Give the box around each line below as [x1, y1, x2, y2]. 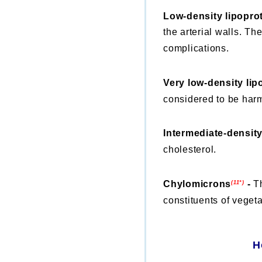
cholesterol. [163, 144, 216, 155]
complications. [163, 43, 229, 54]
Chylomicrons [163, 178, 231, 189]
